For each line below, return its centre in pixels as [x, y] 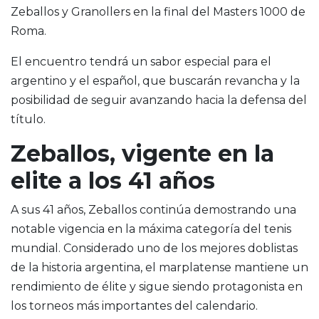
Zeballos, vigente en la [142, 154]
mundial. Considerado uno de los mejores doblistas [154, 249]
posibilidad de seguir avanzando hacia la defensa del [159, 100]
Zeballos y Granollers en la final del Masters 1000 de [158, 12]
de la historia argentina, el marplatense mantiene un [159, 268]
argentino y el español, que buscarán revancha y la [155, 81]
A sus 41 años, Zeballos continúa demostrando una [153, 210]
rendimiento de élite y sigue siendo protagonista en [157, 287]
